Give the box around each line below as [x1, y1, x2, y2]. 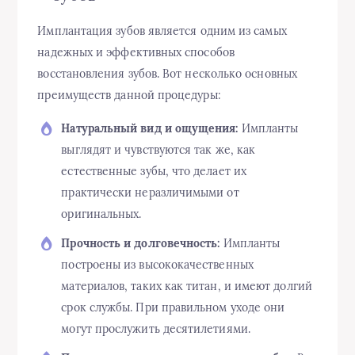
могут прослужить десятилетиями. [61, 322, 250, 337]
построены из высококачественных [61, 258, 254, 273]
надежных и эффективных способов [37, 45, 235, 60]
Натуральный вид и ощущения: [61, 121, 239, 136]
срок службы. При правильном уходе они [61, 300, 285, 315]
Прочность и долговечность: [61, 236, 220, 251]
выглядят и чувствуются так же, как [61, 143, 256, 158]
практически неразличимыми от [61, 185, 239, 200]
